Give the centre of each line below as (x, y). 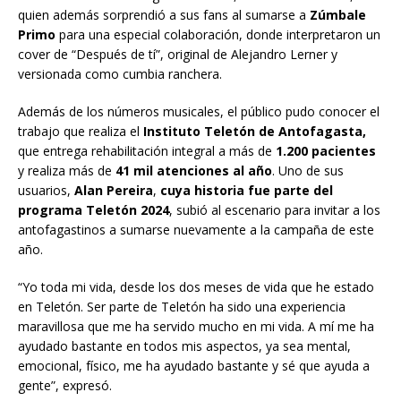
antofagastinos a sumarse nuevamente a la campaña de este (196, 230)
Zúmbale (338, 15)
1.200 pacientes (326, 151)
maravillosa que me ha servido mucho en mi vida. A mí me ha (196, 327)
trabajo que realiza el (81, 132)
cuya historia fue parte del (247, 191)
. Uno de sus (308, 171)
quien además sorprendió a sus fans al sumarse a (164, 15)
